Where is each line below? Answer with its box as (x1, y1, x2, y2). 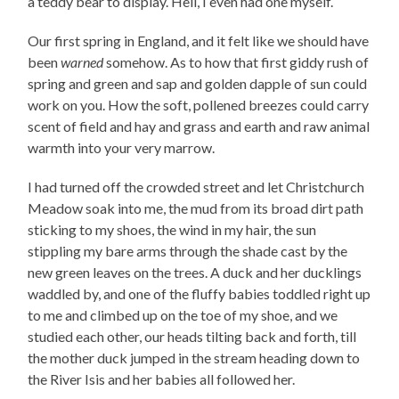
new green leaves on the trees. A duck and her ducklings (28, 263, 362, 281)
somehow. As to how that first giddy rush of (103, 53, 370, 70)
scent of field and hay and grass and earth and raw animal (28, 117, 370, 134)
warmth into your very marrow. (28, 138, 218, 156)
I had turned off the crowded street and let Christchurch (28, 177, 365, 195)
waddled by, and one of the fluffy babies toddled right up (28, 284, 371, 302)
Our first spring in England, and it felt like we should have (28, 31, 370, 49)
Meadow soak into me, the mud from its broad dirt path (28, 199, 364, 216)
